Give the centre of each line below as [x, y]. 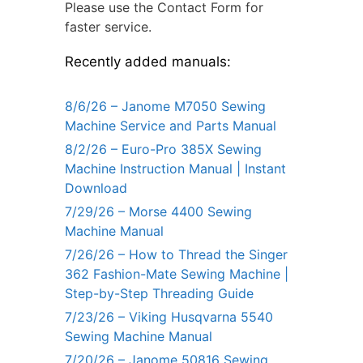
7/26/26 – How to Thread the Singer [176, 255]
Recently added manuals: [148, 62]
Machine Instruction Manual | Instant [175, 169]
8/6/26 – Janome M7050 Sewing [165, 107]
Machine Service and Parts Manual [171, 126]
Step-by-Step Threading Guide [159, 294]
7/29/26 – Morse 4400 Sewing [158, 212]
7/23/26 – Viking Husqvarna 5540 [169, 317]
